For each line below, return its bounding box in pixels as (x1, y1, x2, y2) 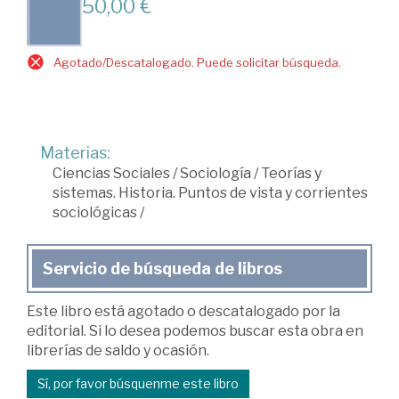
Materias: (40, 143, 110, 163)
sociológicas (53, 204, 137, 222)
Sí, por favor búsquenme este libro (37, 376, 239, 392)
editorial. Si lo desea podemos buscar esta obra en (27, 322, 363, 340)
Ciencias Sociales (53, 165, 170, 183)
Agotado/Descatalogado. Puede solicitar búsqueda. (53, 55, 341, 70)
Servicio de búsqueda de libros (43, 259, 282, 279)
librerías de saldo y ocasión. (27, 342, 209, 360)
